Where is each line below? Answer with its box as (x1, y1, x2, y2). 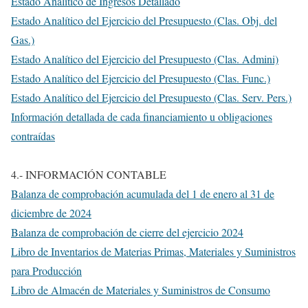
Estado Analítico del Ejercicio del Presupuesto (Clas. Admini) (11, 52, 278, 66)
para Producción (11, 263, 82, 278)
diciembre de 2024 (11, 206, 91, 220)
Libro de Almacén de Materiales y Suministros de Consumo (11, 283, 270, 297)
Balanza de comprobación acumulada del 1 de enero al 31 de (11, 186, 274, 201)
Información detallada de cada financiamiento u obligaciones (11, 109, 272, 124)
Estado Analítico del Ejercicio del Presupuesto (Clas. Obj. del (11, 13, 277, 27)
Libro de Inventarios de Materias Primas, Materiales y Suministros (11, 244, 296, 258)
